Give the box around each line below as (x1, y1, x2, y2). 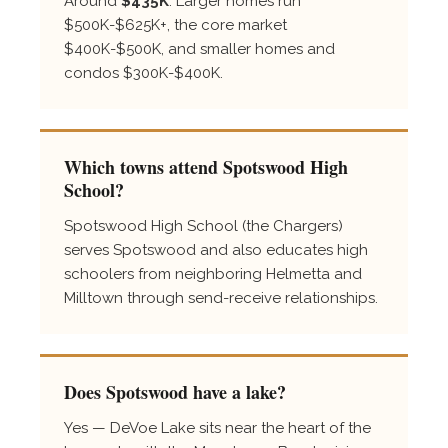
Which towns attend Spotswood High (64, 153, 348, 180)
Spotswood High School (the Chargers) (64, 216, 343, 235)
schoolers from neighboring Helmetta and (64, 264, 362, 283)
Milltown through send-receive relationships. (64, 288, 378, 307)
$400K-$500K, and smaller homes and (64, 39, 335, 58)
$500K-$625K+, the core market (64, 15, 287, 34)
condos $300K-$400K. (64, 63, 223, 82)
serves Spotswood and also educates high (64, 240, 368, 259)
